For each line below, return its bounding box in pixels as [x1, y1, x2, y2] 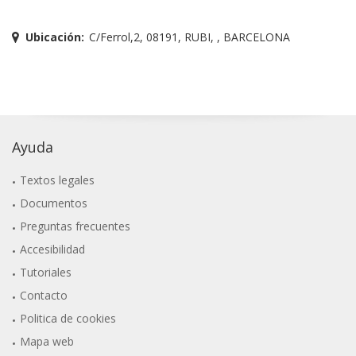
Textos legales [20, 172, 95, 188]
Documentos [20, 195, 88, 211]
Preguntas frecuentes [20, 218, 131, 234]
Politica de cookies [20, 310, 117, 326]
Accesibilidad [20, 241, 86, 257]
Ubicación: [25, 29, 84, 44]
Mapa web [20, 333, 75, 349]
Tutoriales [20, 264, 72, 280]
